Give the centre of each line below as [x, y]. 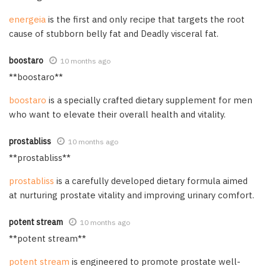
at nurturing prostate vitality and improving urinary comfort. [132, 195]
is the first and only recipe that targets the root [145, 19]
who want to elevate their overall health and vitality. [117, 114]
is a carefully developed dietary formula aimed [151, 180]
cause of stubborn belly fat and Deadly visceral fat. [114, 33]
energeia [27, 19]
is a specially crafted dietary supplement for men [149, 100]
